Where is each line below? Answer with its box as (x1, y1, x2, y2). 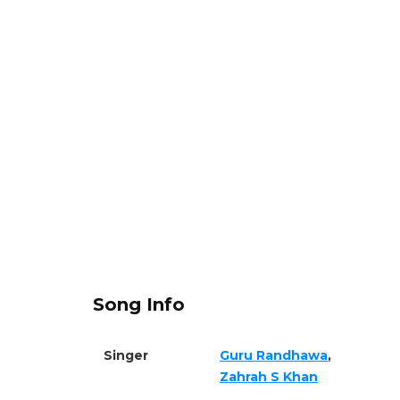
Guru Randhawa (220, 346, 328, 363)
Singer (104, 346, 148, 363)
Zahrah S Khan (220, 368, 318, 385)
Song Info (93, 293, 185, 315)
